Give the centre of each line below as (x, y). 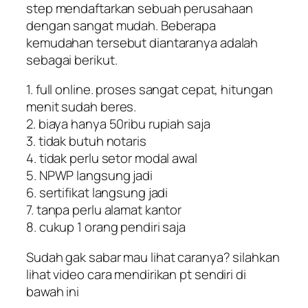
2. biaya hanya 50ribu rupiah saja (118, 124)
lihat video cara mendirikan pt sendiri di (136, 274)
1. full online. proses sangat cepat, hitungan (150, 90)
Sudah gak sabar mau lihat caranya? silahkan (153, 257)
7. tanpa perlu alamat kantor (104, 210)
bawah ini (53, 291)
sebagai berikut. (72, 59)
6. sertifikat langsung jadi (97, 193)
